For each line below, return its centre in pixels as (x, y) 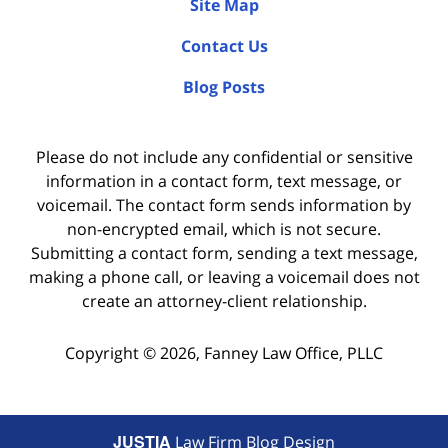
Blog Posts (224, 86)
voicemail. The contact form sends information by (224, 204)
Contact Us (224, 45)
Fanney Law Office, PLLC (293, 353)
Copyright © (110, 353)
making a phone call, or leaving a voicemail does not (224, 276)
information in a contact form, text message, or (224, 180)
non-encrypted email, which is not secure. (224, 228)
